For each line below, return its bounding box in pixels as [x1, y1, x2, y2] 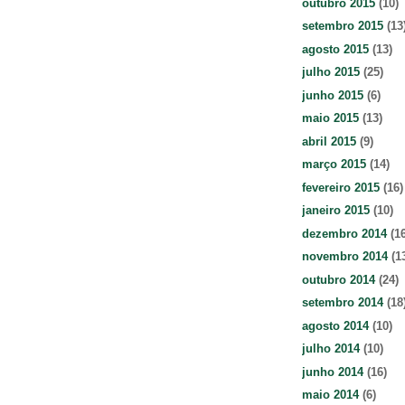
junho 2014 [302, 364, 363, 379]
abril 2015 [302, 134, 356, 148]
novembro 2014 [302, 250, 388, 264]
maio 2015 [302, 111, 359, 126]
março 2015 [302, 157, 366, 172]
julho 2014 [302, 342, 360, 356]
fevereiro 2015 [302, 180, 380, 194]
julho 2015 [302, 65, 360, 80]
